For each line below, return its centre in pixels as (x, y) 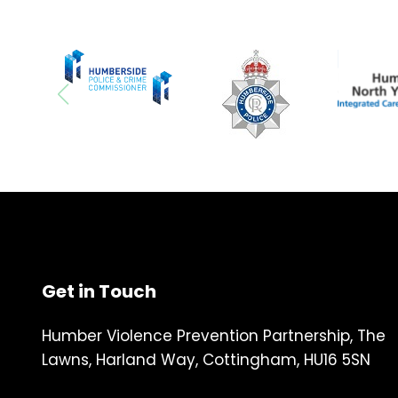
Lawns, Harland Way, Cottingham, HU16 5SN (206, 359)
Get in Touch (99, 291)
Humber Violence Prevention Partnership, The (214, 335)
